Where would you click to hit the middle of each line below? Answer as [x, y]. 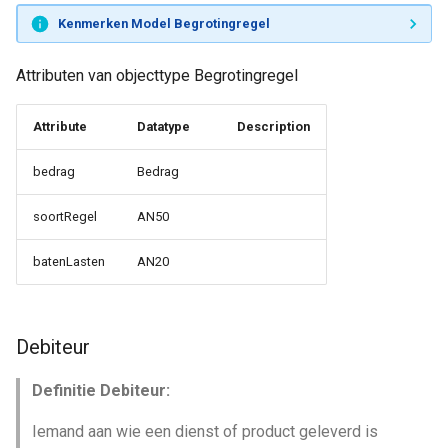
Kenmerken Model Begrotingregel [163, 23]
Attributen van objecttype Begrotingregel [157, 75]
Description [273, 126]
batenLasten [69, 261]
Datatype [163, 126]
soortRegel [65, 216]
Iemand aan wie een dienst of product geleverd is [205, 431]
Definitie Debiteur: [101, 390]
